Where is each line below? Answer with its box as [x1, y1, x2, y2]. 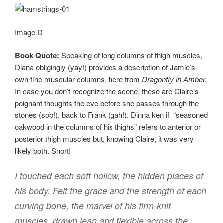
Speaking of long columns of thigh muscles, [59, 50, 202, 61]
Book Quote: [15, 50, 59, 61]
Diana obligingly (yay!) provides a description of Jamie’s [15, 62, 195, 73]
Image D [15, 26, 43, 37]
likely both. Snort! [15, 145, 71, 156]
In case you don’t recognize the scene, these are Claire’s [15, 86, 199, 97]
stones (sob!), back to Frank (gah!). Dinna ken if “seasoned [15, 110, 208, 120]
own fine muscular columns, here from [15, 74, 142, 85]
